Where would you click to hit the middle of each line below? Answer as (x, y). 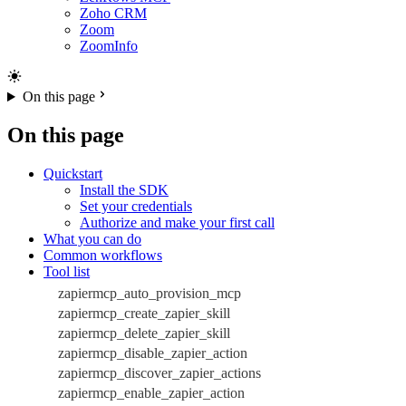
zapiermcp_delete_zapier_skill (144, 333)
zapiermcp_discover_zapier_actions (159, 372)
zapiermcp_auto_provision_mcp (150, 293)
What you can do (92, 238)
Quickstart (73, 173)
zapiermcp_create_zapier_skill (144, 313)
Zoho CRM (113, 14)
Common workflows (103, 255)
